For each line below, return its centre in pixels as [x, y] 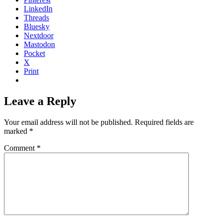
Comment [20, 148]
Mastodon [39, 44]
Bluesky [37, 26]
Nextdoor [39, 35]
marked [17, 131]
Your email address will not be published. [68, 122]
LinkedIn [38, 8]
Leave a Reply [40, 101]
